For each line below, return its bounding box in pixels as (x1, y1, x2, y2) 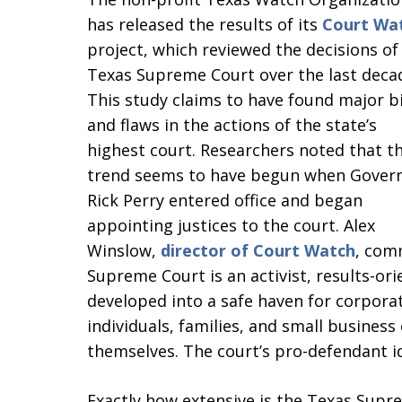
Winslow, (87, 240, 161, 261)
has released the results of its (87, 13, 322, 35)
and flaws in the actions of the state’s (87, 114, 377, 135)
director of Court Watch (161, 240, 355, 261)
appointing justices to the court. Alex (87, 214, 375, 236)
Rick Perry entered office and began (87, 189, 363, 211)
